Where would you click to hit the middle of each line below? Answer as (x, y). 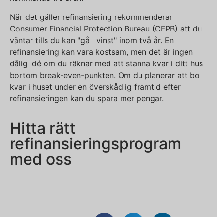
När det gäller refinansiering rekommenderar (91, 17)
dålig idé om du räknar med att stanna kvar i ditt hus (106, 63)
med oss (41, 159)
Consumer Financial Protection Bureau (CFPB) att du (106, 28)
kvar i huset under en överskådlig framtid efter (95, 86)
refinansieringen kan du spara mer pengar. (87, 98)
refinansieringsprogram (95, 143)
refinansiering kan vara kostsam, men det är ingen (101, 52)
